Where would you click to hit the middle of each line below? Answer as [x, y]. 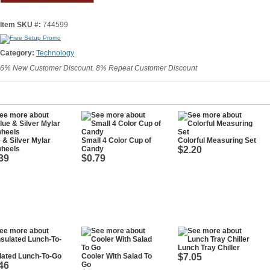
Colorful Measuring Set [217, 140]
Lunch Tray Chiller [209, 248]
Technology [55, 53]
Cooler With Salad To [117, 256]
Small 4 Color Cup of [116, 140]
